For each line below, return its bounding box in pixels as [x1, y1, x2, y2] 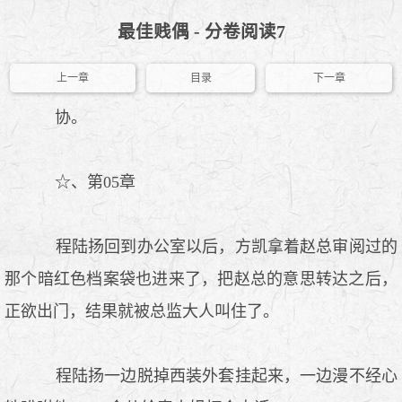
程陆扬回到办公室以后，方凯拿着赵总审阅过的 [37, 237, 398, 256]
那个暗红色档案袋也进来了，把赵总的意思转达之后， [4, 269, 398, 288]
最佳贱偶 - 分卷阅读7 [117, 22, 285, 41]
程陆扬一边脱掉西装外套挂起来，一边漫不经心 [37, 366, 398, 385]
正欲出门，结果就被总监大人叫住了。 [4, 301, 279, 320]
